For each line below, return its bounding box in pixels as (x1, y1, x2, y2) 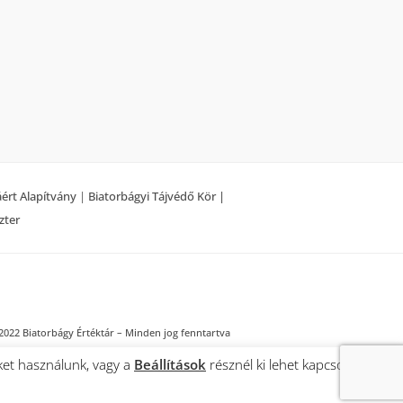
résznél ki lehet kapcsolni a (206, 355, 369, 373)
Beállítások (134, 355, 206, 373)
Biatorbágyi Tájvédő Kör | (88, 187, 225, 204)
